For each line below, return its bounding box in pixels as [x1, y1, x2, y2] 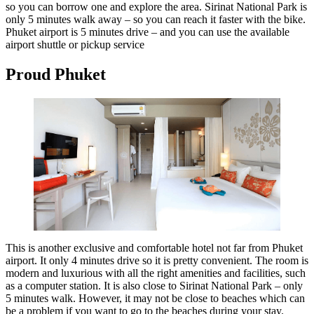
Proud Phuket [6, 64, 106, 83]
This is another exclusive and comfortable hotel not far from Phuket [6, 242, 303, 254]
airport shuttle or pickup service [6, 38, 144, 50]
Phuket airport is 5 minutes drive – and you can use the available [6, 25, 289, 38]
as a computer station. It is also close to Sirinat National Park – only [6, 280, 303, 292]
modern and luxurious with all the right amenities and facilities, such [6, 267, 306, 280]
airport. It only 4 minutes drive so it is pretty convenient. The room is [6, 254, 308, 267]
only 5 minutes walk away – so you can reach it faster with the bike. [6, 13, 306, 25]
